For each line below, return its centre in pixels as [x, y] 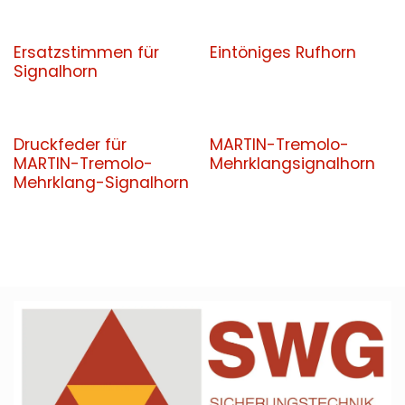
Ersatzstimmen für [86, 52]
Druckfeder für [70, 145]
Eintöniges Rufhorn [283, 52]
